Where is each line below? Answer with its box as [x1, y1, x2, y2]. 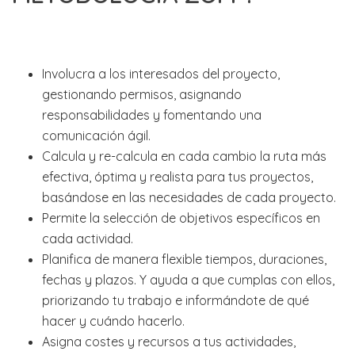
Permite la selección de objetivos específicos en [41, 209, 320, 226]
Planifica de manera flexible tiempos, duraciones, [41, 250, 326, 267]
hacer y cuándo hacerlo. [41, 312, 185, 329]
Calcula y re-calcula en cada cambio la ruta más [41, 147, 326, 164]
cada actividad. [41, 230, 133, 246]
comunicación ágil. [41, 127, 151, 143]
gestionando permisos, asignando [41, 86, 242, 102]
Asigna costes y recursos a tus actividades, [41, 333, 296, 349]
